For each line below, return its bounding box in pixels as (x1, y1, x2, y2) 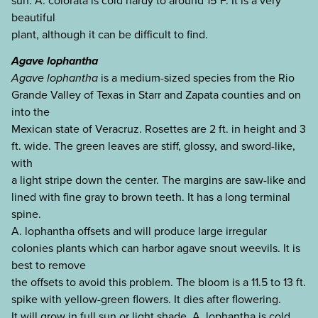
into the (11, 103, 50, 120)
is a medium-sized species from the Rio (98, 69, 295, 86)
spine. (11, 205, 41, 222)
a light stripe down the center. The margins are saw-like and (11, 171, 306, 188)
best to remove (11, 256, 86, 273)
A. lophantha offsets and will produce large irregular (11, 222, 267, 239)
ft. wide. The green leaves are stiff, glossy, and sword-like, (11, 137, 295, 154)
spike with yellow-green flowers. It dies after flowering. (11, 290, 281, 307)
